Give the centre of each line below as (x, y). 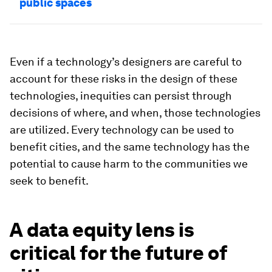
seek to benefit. (49, 181)
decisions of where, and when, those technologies (135, 113)
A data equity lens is (102, 230)
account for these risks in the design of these (124, 79)
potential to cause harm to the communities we (129, 164)
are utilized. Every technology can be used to (122, 130)
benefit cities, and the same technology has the (130, 147)
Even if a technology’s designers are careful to (126, 62)
